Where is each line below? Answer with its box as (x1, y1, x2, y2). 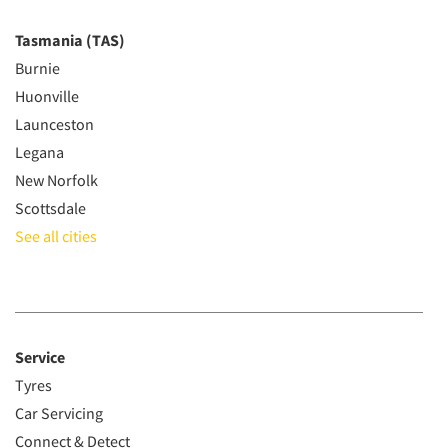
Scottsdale (15, 198, 86, 218)
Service (15, 347, 65, 367)
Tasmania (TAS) (15, 30, 125, 50)
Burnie (15, 58, 60, 78)
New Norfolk (15, 170, 98, 190)
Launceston (15, 114, 94, 134)
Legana (15, 142, 64, 162)
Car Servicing (15, 403, 103, 423)
